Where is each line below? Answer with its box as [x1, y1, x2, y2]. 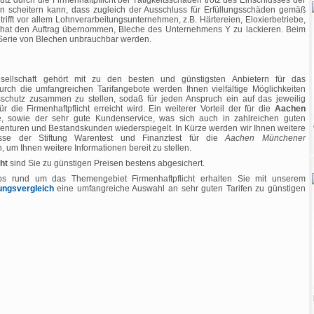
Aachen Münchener [225, 133, 306, 143]
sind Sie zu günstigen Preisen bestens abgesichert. [8, 158, 205, 168]
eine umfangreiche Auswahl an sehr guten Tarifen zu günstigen [53, 184, 306, 193]
